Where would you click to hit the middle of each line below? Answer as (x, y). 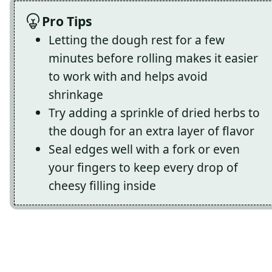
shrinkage (76, 95)
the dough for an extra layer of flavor (151, 131)
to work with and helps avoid (128, 76)
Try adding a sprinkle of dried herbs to (154, 113)
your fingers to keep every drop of (143, 168)
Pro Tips (66, 21)
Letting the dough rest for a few (137, 40)
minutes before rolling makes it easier (153, 58)
